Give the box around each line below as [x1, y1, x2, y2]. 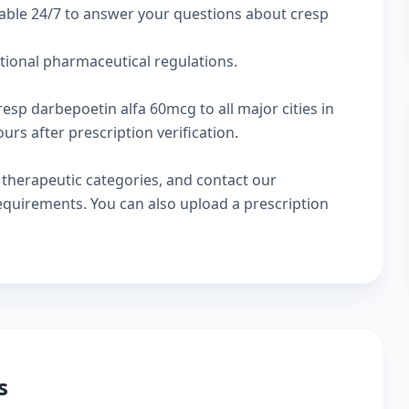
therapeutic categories [2, 170, 159, 190]
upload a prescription [180, 194, 329, 214]
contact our [196, 170, 277, 190]
